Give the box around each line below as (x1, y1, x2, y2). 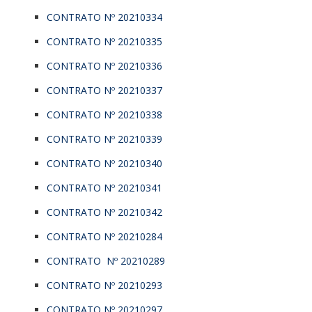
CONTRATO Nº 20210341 (47, 180, 162, 194)
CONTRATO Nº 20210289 (47, 253, 165, 267)
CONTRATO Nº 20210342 (47, 205, 162, 219)
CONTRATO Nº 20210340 (47, 156, 162, 170)
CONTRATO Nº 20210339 (47, 132, 162, 146)
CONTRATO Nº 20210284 (47, 229, 162, 243)
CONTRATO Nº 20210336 (47, 58, 162, 72)
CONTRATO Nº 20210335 (47, 34, 162, 48)
